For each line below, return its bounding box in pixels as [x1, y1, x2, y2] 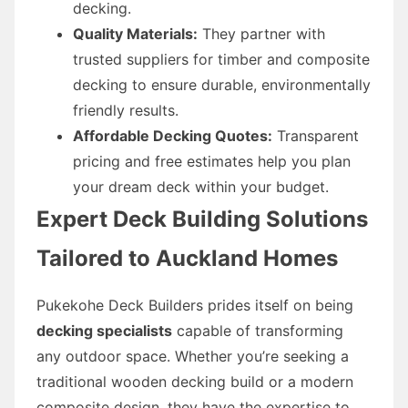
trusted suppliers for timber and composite [73, 49, 370, 68]
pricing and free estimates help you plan [73, 151, 351, 170]
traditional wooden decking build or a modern [36, 372, 353, 391]
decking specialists [36, 321, 172, 340]
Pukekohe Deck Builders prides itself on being [36, 295, 353, 314]
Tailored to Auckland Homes [36, 244, 338, 271]
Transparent [272, 126, 359, 145]
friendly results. [73, 100, 178, 119]
